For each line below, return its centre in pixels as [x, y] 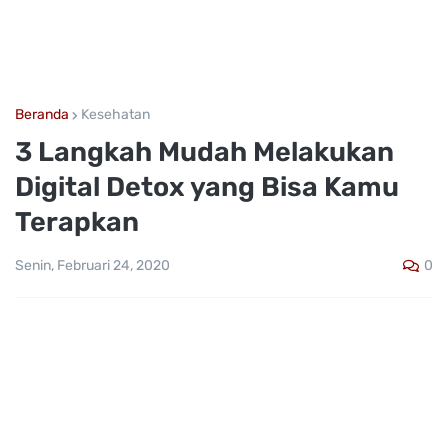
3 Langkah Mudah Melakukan [204, 152]
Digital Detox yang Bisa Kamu [207, 187]
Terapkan [77, 222]
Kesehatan [115, 114]
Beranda [42, 114]
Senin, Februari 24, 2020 [92, 266]
